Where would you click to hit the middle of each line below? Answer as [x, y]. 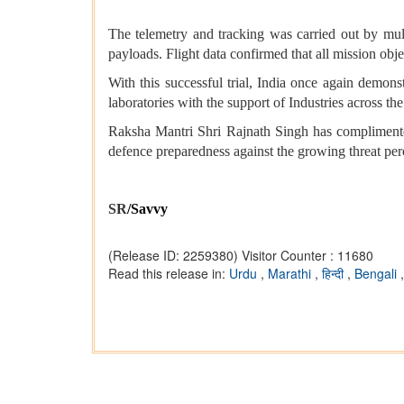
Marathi [291, 274]
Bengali [377, 274]
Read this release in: [169, 274]
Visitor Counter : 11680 [308, 256]
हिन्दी [335, 274]
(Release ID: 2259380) [173, 256]
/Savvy [147, 209]
